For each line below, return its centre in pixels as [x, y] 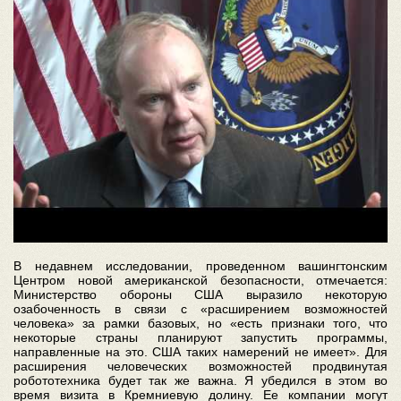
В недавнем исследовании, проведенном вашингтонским [200, 266]
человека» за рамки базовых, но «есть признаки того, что [200, 323]
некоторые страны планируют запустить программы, [200, 337]
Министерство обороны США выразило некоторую [200, 294]
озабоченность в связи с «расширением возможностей [200, 309]
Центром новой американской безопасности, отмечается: [200, 280]
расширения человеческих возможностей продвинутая [200, 366]
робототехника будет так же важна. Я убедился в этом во [200, 380]
